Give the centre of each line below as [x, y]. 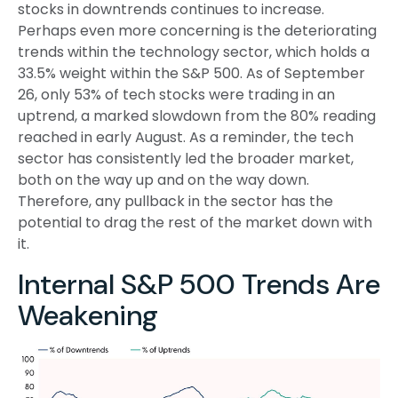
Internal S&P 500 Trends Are [199, 285]
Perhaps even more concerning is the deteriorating [197, 31]
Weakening [88, 316]
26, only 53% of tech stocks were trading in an [176, 95]
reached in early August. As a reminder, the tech [186, 138]
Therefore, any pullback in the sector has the [175, 202]
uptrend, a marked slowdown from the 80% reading [197, 116]
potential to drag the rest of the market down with [195, 223]
